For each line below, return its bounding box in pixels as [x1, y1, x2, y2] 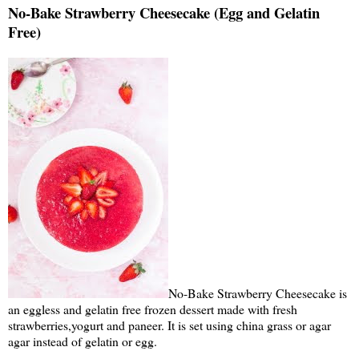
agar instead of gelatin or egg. [8, 333, 157, 350]
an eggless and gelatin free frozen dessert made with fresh [8, 301, 297, 318]
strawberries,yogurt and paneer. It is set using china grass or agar [8, 317, 331, 334]
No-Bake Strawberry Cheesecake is [168, 284, 347, 302]
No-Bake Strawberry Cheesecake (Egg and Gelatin [8, 2, 320, 24]
